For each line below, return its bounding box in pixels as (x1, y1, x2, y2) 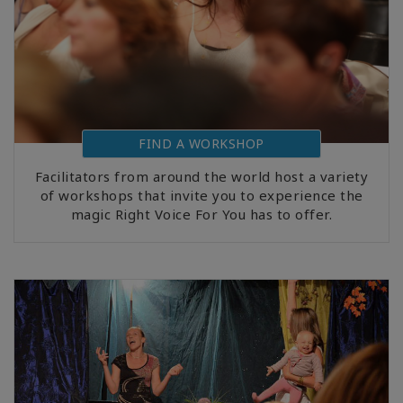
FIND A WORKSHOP (139, 134, 264, 152)
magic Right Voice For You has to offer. (70, 204, 333, 223)
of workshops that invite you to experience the (40, 185, 363, 204)
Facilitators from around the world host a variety (34, 166, 369, 185)
